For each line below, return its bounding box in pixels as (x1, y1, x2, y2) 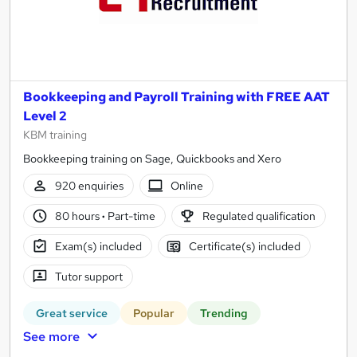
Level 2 (23, 108, 67, 125)
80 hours (54, 208, 102, 223)
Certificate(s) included (189, 238, 301, 253)
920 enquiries (54, 178, 124, 193)
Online (171, 178, 204, 193)
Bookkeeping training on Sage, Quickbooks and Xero (23, 151, 281, 167)
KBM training (23, 127, 87, 143)
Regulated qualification (202, 208, 316, 223)
